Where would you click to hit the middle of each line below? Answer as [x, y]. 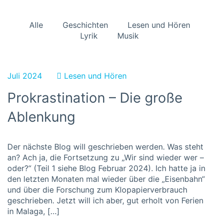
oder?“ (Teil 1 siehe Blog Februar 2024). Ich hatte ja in [106, 168]
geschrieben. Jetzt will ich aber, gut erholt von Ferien [105, 200]
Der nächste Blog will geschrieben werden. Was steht [105, 147]
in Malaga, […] [33, 211]
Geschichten [85, 25]
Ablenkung [41, 117]
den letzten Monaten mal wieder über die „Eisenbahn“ [106, 179]
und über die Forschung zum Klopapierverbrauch [97, 190]
